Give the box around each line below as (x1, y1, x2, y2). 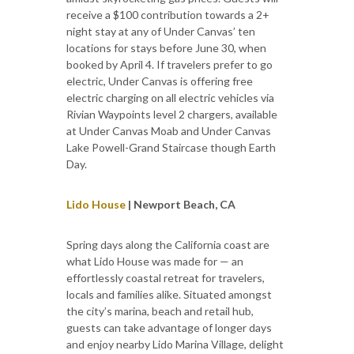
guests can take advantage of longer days (66, 320, 272, 334)
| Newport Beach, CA (126, 197, 238, 211)
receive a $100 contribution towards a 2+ (66, 7, 269, 21)
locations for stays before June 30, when (66, 40, 266, 55)
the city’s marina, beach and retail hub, (66, 303, 254, 318)
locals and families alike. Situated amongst (66, 287, 272, 301)
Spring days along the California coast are (66, 237, 269, 251)
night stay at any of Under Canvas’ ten (66, 24, 255, 38)
